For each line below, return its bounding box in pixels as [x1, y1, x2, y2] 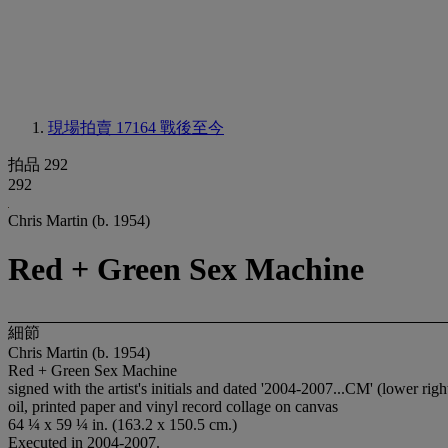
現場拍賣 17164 [48, 119, 160, 136]
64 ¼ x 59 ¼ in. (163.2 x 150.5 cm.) [8, 415, 237, 433]
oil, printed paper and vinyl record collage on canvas [8, 397, 338, 415]
